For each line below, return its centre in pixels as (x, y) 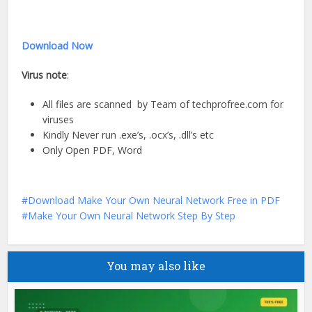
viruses (58, 119)
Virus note (45, 75)
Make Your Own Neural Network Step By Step (132, 215)
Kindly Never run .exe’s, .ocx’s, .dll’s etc (128, 134)
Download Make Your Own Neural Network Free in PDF (154, 200)
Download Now (57, 45)
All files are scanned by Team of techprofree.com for (163, 104)
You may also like (156, 265)
